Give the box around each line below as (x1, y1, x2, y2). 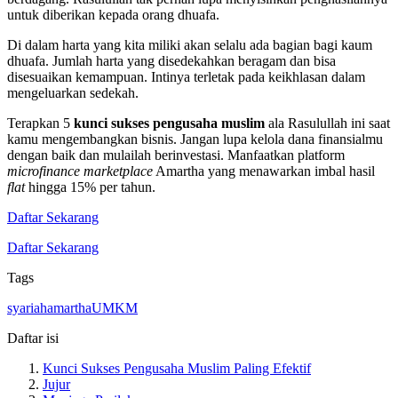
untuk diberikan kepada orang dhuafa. (7, 7, 219, 23)
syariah (7, 300, 47, 316)
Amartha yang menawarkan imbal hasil (153, 163, 375, 179)
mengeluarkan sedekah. (7, 85, 139, 101)
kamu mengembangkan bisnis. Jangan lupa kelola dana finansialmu (7, 131, 383, 147)
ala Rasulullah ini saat (265, 115, 390, 131)
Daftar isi (7, 330, 59, 346)
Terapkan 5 (7, 115, 74, 131)
